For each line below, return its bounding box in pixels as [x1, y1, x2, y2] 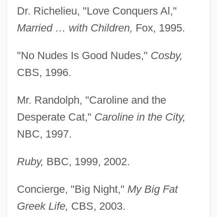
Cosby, [150, 49, 183, 62]
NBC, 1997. [16, 127, 72, 140]
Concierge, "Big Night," [16, 183, 127, 195]
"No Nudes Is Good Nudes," [16, 49, 151, 62]
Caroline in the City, [94, 110, 186, 123]
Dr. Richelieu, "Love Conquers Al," [16, 4, 177, 17]
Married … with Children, [16, 21, 133, 34]
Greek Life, [16, 200, 68, 212]
